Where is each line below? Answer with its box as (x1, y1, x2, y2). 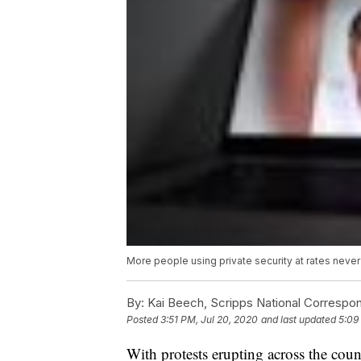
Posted (127, 313, 160, 326)
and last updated (261, 313, 336, 326)
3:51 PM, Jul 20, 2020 (160, 313, 258, 326)
